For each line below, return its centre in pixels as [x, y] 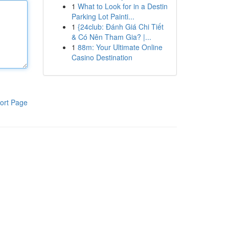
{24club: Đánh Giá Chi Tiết [120, 27]
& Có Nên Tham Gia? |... [111, 37]
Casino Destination [102, 57]
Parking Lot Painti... [103, 16]
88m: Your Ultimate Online [120, 47]
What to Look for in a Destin [122, 6]
